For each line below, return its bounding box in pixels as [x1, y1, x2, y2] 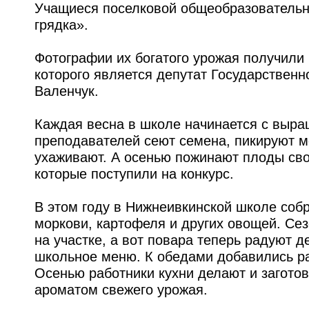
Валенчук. [34, 83, 99, 99]
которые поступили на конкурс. [34, 166, 234, 181]
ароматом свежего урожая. [34, 281, 208, 297]
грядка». [34, 17, 88, 32]
